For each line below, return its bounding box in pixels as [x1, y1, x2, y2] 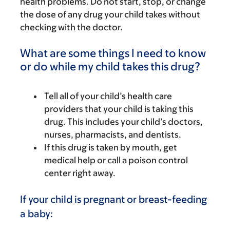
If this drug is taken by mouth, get [44, 142, 177, 152]
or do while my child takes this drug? [20, 60, 200, 73]
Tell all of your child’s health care [44, 91, 172, 101]
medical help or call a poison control [44, 155, 188, 165]
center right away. [44, 168, 116, 178]
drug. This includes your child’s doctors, [44, 117, 203, 127]
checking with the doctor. [20, 22, 123, 32]
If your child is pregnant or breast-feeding [20, 194, 207, 205]
